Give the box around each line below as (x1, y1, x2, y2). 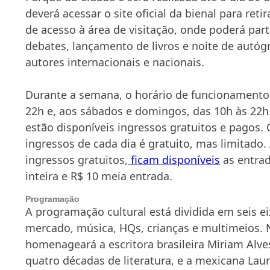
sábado (80, 103, 118, 118)
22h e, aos (25, 103, 80, 118)
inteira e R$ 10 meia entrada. (25, 168, 172, 183)
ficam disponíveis (128, 152, 220, 167)
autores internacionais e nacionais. (25, 54, 204, 69)
